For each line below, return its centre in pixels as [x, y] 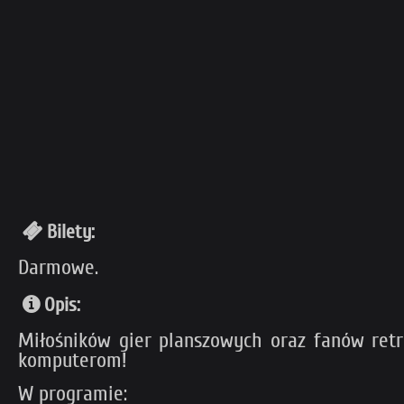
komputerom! [73, 360]
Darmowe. [58, 267]
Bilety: [71, 232]
